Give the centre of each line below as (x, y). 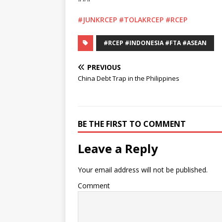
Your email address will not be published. (143, 169)
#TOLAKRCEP (141, 19)
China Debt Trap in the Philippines (129, 78)
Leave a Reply (118, 148)
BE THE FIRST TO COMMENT (132, 124)
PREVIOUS (104, 67)
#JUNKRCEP (97, 19)
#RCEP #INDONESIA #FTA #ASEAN (155, 43)
